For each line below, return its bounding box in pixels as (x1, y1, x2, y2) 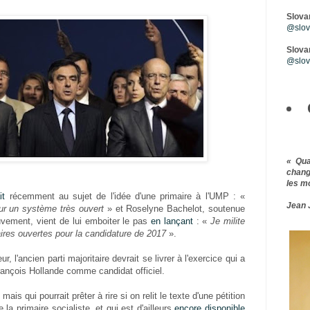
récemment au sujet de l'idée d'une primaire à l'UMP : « (5, 191, 246, 202)
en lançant (150, 216, 193, 227)
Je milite (210, 216, 245, 227)
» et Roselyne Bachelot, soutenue (107, 203, 246, 215)
